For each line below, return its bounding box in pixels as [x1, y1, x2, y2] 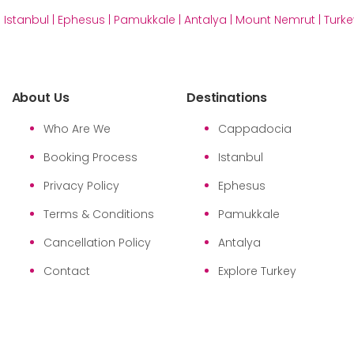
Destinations [186, 88, 268, 107]
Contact [43, 262, 90, 279]
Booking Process [43, 149, 137, 165]
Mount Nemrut [235, 11, 315, 28]
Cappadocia [217, 120, 292, 137]
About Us [11, 88, 70, 107]
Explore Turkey [217, 262, 296, 279]
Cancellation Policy [43, 234, 151, 250]
